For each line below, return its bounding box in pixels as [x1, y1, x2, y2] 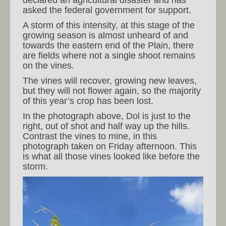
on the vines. [23, 61, 74, 71]
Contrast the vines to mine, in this [23, 131, 157, 142]
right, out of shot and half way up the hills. [23, 121, 190, 132]
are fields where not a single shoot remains [23, 50, 195, 61]
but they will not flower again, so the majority [23, 86, 201, 96]
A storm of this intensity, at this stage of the [23, 20, 195, 31]
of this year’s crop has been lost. [23, 96, 153, 106]
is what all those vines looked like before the [23, 151, 200, 162]
